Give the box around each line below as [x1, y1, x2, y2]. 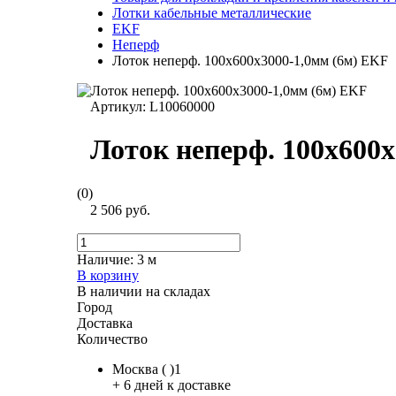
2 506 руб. [90, 202, 150, 217]
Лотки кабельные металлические [112, 5, 311, 20]
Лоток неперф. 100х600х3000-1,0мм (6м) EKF [112, 53, 388, 68]
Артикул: [90, 99, 149, 114]
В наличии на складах [77, 283, 210, 299]
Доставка [77, 315, 133, 331]
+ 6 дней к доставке [112, 377, 231, 392]
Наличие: [77, 251, 137, 267]
